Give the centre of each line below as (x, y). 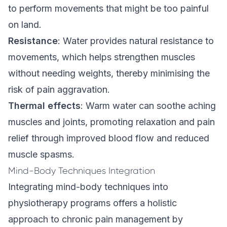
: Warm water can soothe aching (148, 106)
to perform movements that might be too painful (108, 8)
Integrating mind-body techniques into (88, 187)
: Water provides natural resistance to (136, 41)
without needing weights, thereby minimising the (109, 73)
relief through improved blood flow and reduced (109, 138)
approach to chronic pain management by (96, 219)
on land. (25, 25)
